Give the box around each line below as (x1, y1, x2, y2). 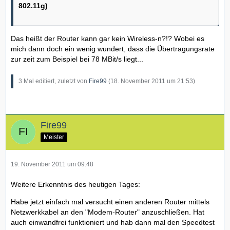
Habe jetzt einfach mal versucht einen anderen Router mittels (11, 198, 209, 206)
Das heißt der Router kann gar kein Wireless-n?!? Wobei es (11, 34, 204, 43)
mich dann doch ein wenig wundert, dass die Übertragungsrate (11, 45, 215, 53)
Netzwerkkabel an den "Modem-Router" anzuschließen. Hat (11, 208, 204, 216)
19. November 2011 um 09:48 (11, 161, 93, 168)
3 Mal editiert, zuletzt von (18, 78, 89, 85)
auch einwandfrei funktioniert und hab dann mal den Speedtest (11, 218, 215, 226)
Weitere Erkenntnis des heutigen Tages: (11, 180, 140, 188)
